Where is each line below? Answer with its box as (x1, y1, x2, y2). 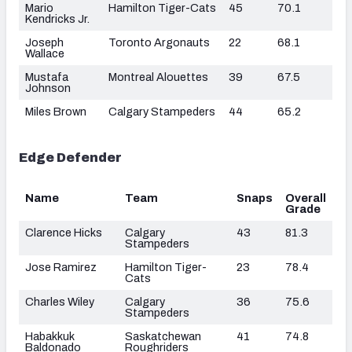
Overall (285, 191, 326, 204)
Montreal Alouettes (108, 70, 208, 83)
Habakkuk (25, 329, 75, 343)
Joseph (25, 35, 64, 49)
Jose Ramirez (25, 260, 97, 273)
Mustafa (25, 70, 68, 83)
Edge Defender (19, 150, 122, 164)
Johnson (25, 81, 71, 94)
